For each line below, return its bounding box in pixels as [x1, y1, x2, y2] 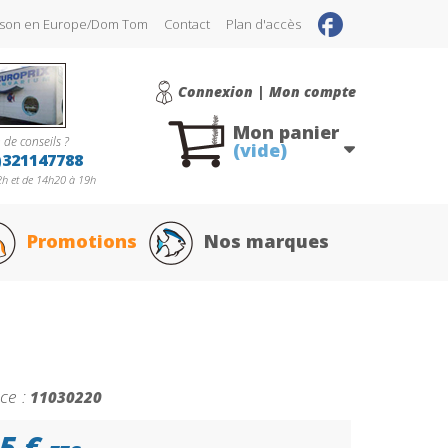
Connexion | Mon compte [178, 82, 356, 101]
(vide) [232, 138, 287, 162]
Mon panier [232, 120, 339, 144]
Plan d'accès [226, 15, 301, 33]
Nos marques [204, 228, 329, 253]
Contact [164, 15, 210, 33]
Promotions [27, 228, 137, 253]
